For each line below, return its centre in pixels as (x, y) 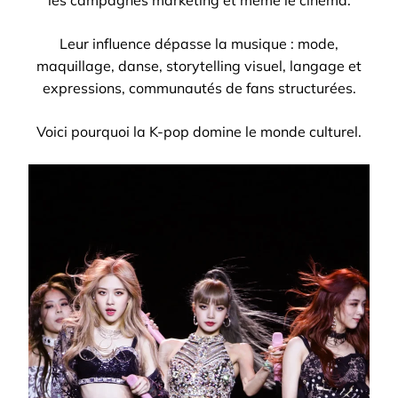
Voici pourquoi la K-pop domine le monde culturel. (199, 131)
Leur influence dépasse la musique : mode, (199, 44)
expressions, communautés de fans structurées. (199, 88)
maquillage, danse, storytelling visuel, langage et (199, 66)
